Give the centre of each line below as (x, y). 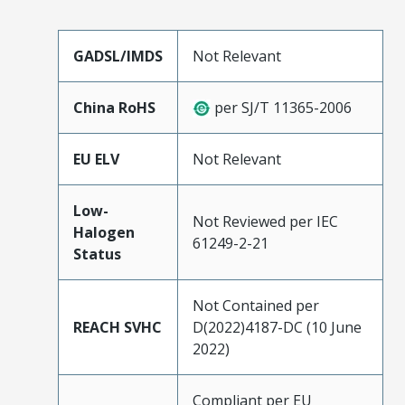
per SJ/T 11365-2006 (281, 107)
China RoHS (114, 107)
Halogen (104, 232)
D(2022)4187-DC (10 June (277, 327)
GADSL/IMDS (118, 56)
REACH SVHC (118, 327)
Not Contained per (256, 305)
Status (97, 254)
